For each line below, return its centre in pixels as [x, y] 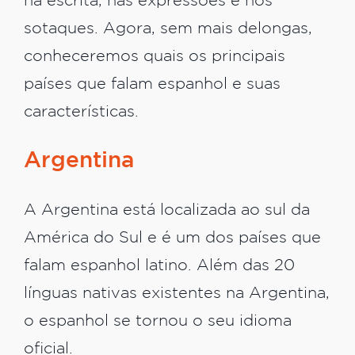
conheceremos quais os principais [155, 57]
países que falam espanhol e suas [152, 85]
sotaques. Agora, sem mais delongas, [168, 29]
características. [81, 113]
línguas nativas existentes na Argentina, [177, 293]
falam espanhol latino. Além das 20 [159, 265]
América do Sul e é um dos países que [172, 238]
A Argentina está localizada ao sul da [167, 210]
